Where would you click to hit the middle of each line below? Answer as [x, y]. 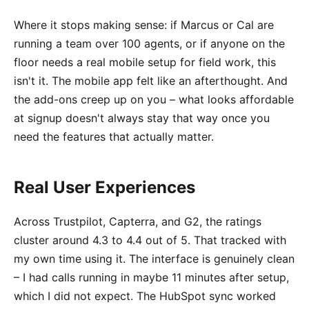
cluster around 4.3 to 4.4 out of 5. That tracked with [150, 240]
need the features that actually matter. [114, 136]
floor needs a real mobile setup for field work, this [145, 62]
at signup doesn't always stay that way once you [142, 118]
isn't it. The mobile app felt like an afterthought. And [151, 80]
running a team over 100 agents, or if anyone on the [149, 43]
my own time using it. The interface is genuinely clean [154, 258]
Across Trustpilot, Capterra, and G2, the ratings [138, 221]
